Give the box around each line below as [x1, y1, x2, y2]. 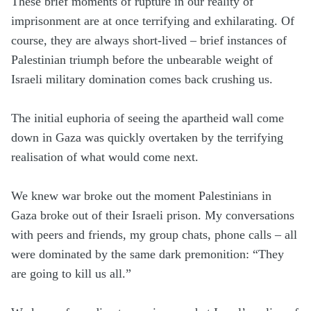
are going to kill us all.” [11, 267, 131, 281]
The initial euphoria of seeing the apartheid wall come [11, 111, 284, 126]
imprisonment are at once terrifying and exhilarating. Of [11, 14, 294, 28]
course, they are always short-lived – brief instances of [11, 33, 287, 48]
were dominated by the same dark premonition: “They [11, 247, 284, 262]
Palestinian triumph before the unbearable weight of [11, 53, 273, 67]
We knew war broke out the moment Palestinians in [11, 189, 271, 203]
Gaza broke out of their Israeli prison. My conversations [11, 208, 294, 223]
